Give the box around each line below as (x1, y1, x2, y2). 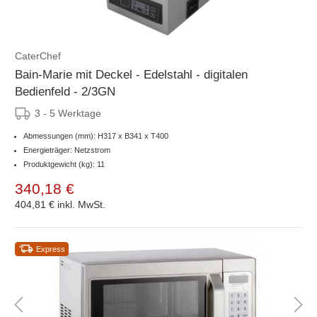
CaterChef (15, 50, 61, 62)
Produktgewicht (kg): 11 (23, 159, 105, 168)
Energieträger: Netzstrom (23, 145, 110, 154)
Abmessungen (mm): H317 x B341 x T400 (23, 131, 168, 140)
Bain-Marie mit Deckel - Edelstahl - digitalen (15, 67, 204, 81)
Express (36, 244, 65, 253)
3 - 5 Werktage (35, 107, 101, 119)
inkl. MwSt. (57, 198, 105, 210)
